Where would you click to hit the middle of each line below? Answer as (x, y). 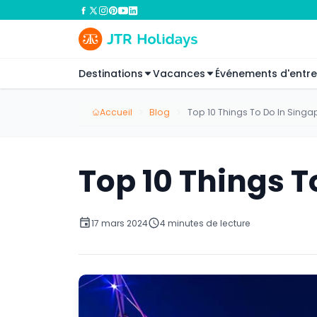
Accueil (116, 112)
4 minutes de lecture (205, 223)
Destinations (111, 73)
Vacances (179, 73)
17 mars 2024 (119, 223)
